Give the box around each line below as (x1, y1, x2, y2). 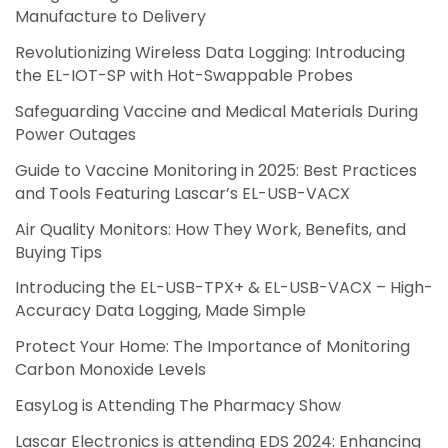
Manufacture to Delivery (15, 5, 206, 29)
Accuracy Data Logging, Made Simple (15, 299, 306, 323)
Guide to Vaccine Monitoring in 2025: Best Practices (15, 158, 417, 182)
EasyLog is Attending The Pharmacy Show (15, 393, 341, 417)
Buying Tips (15, 240, 102, 264)
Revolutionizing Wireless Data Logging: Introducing (15, 41, 405, 65)
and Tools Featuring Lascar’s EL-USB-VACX (15, 181, 350, 205)
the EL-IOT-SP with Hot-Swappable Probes (15, 64, 353, 88)
